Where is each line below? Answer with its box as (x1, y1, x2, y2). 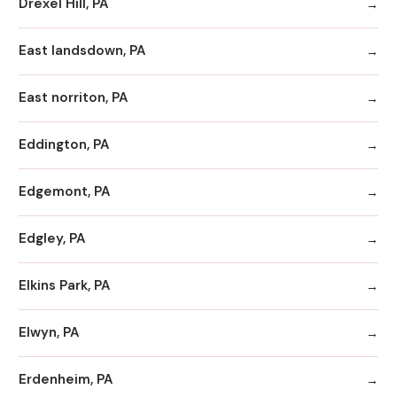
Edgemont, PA (19, 183, 110, 201)
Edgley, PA (19, 230, 85, 248)
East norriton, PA (19, 89, 128, 107)
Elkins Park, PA (19, 276, 110, 295)
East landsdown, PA (19, 42, 145, 60)
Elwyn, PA (19, 323, 79, 342)
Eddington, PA (19, 136, 109, 154)
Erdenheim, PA (19, 370, 113, 389)
